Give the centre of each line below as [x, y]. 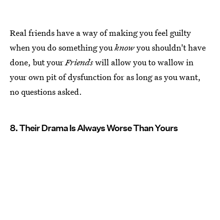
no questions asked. [46, 91]
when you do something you [62, 47]
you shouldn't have [170, 47]
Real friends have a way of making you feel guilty [100, 32]
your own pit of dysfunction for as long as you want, [105, 77]
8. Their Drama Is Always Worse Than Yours [94, 128]
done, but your [38, 62]
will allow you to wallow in [143, 62]
